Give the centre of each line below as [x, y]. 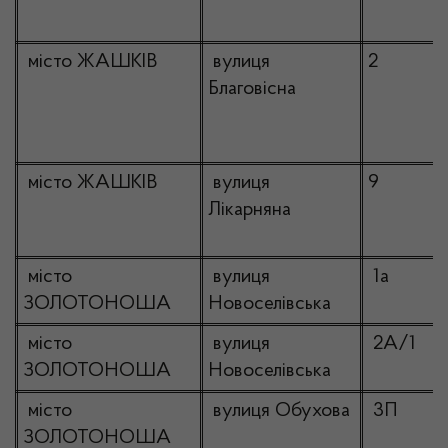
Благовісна [252, 89]
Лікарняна [249, 210]
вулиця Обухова [279, 411]
